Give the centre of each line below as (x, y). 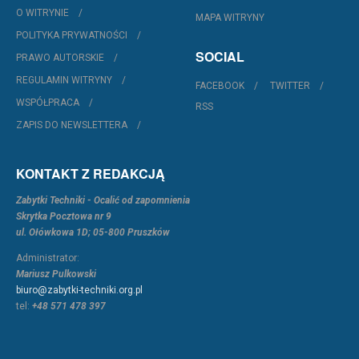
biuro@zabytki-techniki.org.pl (79, 290)
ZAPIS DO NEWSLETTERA (72, 125)
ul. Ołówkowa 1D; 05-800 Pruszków (93, 233)
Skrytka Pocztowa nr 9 (64, 217)
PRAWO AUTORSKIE (60, 58)
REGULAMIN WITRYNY (64, 81)
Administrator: (48, 258)
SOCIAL (220, 57)
